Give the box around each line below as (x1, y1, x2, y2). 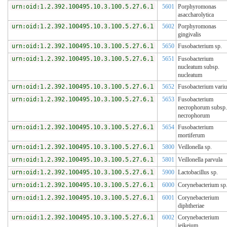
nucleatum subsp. (178, 63, 219, 71)
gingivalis (178, 31, 201, 39)
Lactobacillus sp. (178, 169, 218, 176)
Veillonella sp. (178, 143, 212, 151)
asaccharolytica (178, 11, 214, 19)
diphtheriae (178, 202, 204, 210)
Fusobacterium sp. (178, 43, 222, 50)
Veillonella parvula (178, 156, 222, 164)
